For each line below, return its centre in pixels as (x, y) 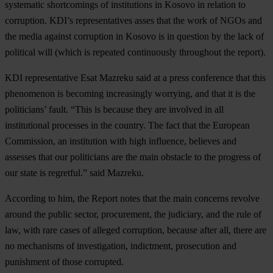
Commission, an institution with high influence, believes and (121, 141)
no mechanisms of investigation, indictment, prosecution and (121, 246)
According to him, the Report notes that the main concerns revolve (132, 198)
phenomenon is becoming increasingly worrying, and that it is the (130, 93)
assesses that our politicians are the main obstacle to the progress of (133, 157)
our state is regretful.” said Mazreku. (74, 172)
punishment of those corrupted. (64, 261)
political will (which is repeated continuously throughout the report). (135, 52)
